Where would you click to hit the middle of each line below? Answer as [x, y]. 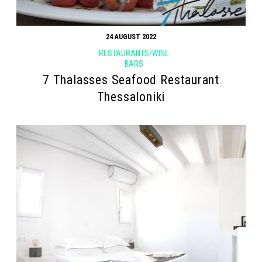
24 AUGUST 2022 [131, 37]
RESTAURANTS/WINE [134, 54]
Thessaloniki [131, 97]
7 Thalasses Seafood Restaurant [131, 80]
